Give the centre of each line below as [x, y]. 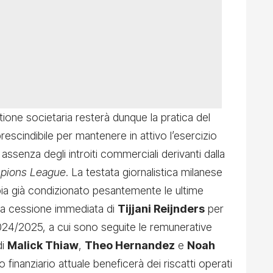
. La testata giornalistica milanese [144, 172]
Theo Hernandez [130, 246]
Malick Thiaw [43, 246]
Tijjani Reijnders [161, 209]
